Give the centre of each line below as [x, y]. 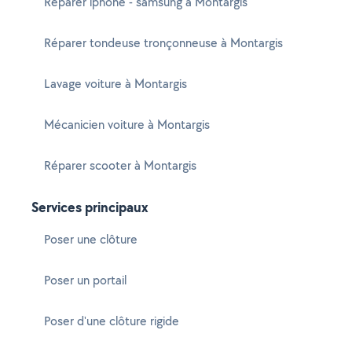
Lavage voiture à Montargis [115, 84]
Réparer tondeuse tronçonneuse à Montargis [163, 43]
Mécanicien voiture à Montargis [127, 125]
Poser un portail [85, 280]
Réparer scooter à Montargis [120, 165]
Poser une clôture [91, 239]
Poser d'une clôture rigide [112, 321]
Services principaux [90, 207]
